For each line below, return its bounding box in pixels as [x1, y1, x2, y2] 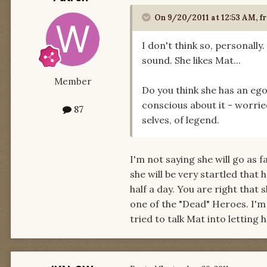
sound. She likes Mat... [142, 54, 241, 67]
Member [54, 75, 91, 87]
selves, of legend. [142, 114, 219, 126]
